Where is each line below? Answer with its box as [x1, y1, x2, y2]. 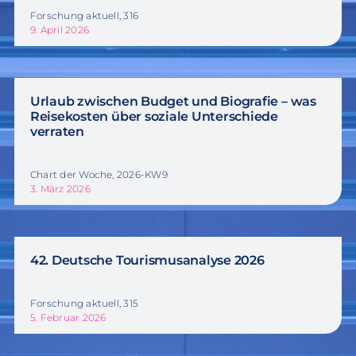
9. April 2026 [29, 23, 90, 36]
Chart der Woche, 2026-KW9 [29, 168, 168, 180]
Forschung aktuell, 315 [29, 296, 139, 309]
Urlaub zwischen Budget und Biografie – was [29, 93, 316, 109]
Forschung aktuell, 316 [29, 9, 139, 21]
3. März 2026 [29, 182, 91, 195]
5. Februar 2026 [29, 311, 106, 323]
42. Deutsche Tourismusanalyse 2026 [29, 252, 265, 268]
